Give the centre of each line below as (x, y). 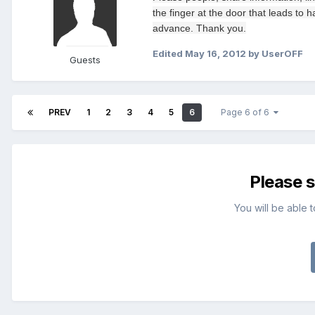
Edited (169, 54)
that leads (271, 13)
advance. (173, 28)
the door (227, 13)
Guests (85, 60)
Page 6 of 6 (247, 112)
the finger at (179, 13)
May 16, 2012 (216, 54)
